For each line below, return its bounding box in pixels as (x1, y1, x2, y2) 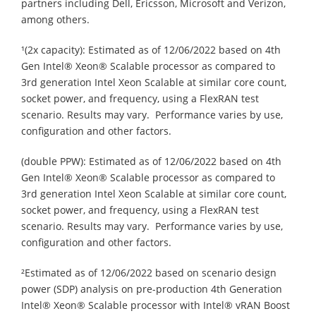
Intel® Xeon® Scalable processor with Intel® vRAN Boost (21, 298, 290, 312)
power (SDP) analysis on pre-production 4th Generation (21, 281, 282, 296)
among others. (21, 12, 90, 26)
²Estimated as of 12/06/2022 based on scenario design (21, 265, 276, 279)
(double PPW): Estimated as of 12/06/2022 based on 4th (21, 154, 281, 168)
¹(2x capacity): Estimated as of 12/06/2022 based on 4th (21, 42, 281, 56)
